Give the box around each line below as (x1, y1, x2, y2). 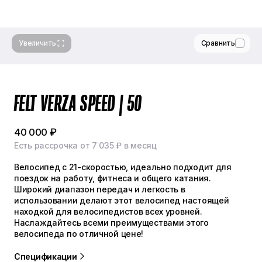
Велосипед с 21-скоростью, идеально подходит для (14, 161, 232, 172)
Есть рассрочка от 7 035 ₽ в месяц (14, 140, 157, 150)
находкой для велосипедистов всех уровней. (14, 206, 202, 216)
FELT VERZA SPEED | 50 (14, 89, 142, 117)
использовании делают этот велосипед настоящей (14, 195, 229, 205)
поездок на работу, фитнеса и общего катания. (14, 173, 211, 183)
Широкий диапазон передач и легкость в (14, 184, 185, 194)
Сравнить (201, 38, 235, 47)
